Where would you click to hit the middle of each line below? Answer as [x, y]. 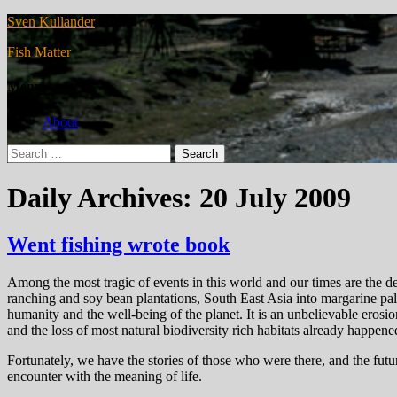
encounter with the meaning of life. [105, 377]
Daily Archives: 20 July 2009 [179, 197]
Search [25, 151]
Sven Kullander [51, 22]
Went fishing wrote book [118, 245]
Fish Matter [39, 52]
